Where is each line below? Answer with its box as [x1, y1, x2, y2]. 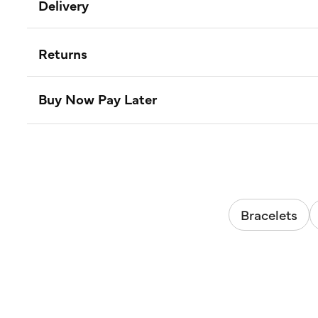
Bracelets [240, 205, 297, 224]
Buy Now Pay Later [38, 89, 157, 108]
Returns [38, 43, 87, 62]
